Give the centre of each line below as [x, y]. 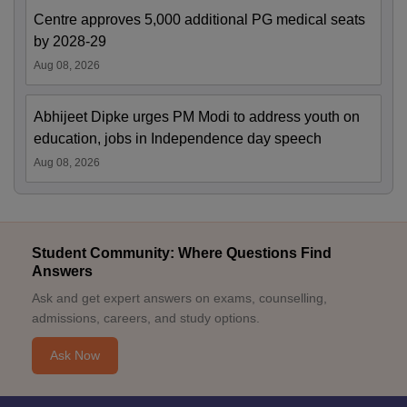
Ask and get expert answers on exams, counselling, [179, 298]
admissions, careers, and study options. [146, 318]
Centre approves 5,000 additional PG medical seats [199, 20]
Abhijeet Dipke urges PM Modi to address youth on [197, 117]
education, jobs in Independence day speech [178, 139]
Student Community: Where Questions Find [182, 253]
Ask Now [75, 355]
